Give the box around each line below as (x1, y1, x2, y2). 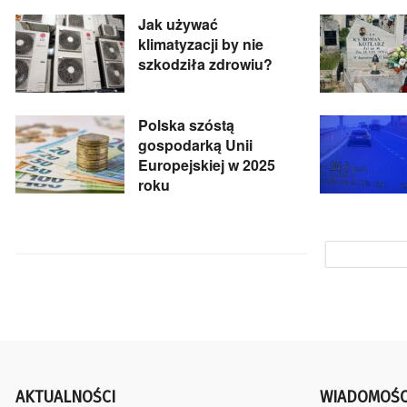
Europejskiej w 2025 (138, 154, 275, 175)
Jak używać (138, 14, 218, 35)
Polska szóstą (138, 114, 234, 135)
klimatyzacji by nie (138, 34, 263, 55)
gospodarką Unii (138, 134, 253, 155)
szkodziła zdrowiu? (138, 54, 273, 75)
